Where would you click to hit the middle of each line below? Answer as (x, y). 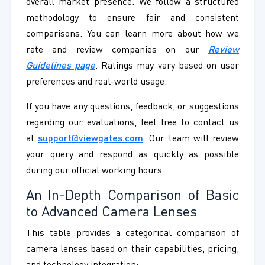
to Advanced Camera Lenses (111, 213)
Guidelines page (61, 67)
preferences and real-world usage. (96, 83)
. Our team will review (191, 139)
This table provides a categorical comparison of (132, 234)
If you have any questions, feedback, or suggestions (132, 107)
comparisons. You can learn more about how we (132, 35)
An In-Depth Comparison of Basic (132, 197)
